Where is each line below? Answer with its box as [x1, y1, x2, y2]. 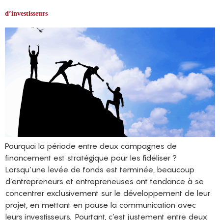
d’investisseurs [5, 10, 48, 18]
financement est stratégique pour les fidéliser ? [5, 153, 177, 163]
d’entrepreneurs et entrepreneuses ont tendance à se [5, 176, 204, 187]
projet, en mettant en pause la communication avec [5, 200, 196, 210]
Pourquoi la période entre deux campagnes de [5, 141, 177, 151]
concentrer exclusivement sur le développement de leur [5, 188, 210, 198]
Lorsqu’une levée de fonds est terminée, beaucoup [5, 165, 194, 175]
